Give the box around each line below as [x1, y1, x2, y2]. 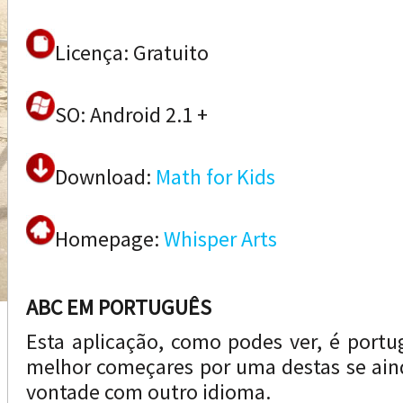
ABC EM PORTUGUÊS [26, 293, 211, 321]
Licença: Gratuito [55, 39, 209, 67]
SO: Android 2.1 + [55, 101, 208, 129]
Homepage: [55, 225, 164, 253]
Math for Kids [156, 163, 275, 191]
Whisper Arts [164, 225, 277, 253]
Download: [55, 163, 156, 191]
